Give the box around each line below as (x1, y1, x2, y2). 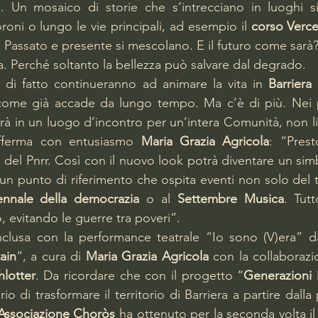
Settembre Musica (177, 191, 284, 207)
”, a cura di (16, 248, 86, 264)
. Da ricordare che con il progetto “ (35, 268, 244, 283)
